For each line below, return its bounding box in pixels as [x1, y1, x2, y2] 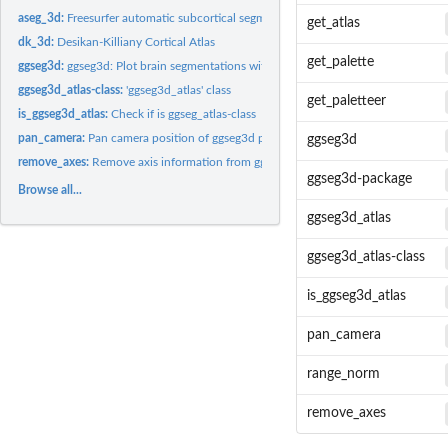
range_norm [306, 367, 380, 382]
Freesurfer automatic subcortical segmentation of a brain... [67, 11, 373, 24]
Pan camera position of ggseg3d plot [88, 131, 280, 144]
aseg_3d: [18, 11, 68, 24]
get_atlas [306, 16, 360, 31]
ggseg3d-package [306, 172, 412, 187]
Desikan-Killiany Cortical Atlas [57, 35, 216, 48]
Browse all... [18, 183, 83, 196]
